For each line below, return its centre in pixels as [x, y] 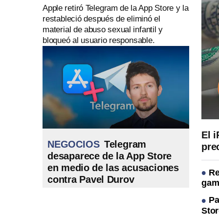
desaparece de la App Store [110, 156]
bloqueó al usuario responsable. [99, 40]
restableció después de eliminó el [101, 19]
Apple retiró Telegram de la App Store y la [116, 8]
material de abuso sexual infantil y [103, 30]
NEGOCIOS [74, 144]
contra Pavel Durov [91, 179]
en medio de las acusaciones [113, 168]
